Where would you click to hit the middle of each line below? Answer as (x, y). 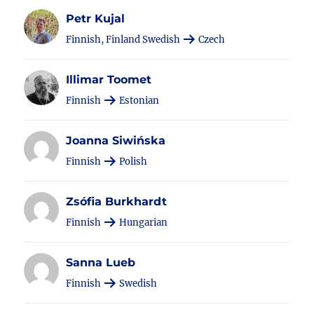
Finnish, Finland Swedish (124, 40)
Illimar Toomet (109, 80)
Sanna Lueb (101, 262)
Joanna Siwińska (116, 141)
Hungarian (143, 223)
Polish (132, 162)
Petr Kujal (96, 19)
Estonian (138, 101)
